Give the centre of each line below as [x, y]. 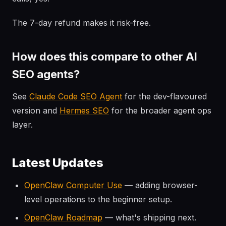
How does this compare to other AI [105, 56]
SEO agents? [46, 74]
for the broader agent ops [160, 110]
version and [36, 110]
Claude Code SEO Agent [76, 96]
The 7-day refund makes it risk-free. [81, 23]
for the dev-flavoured [164, 96]
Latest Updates [58, 163]
